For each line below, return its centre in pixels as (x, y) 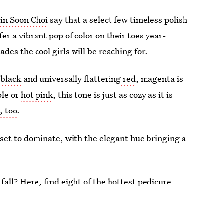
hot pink (37, 94)
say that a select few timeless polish (118, 19)
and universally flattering (71, 79)
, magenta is (160, 79)
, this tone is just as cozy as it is (113, 94)
